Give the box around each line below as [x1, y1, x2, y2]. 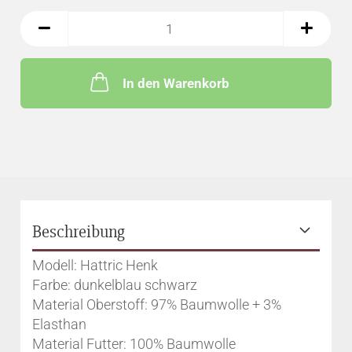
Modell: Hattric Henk [32, 257, 159, 273]
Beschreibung [32, 222, 126, 243]
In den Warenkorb [123, 75, 229, 91]
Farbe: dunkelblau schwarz [32, 277, 198, 293]
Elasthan [32, 316, 87, 332]
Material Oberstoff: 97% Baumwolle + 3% [32, 296, 282, 313]
